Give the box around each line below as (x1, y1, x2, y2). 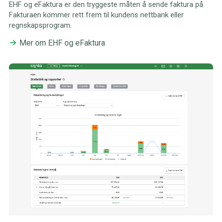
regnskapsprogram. (8, 20, 72, 30)
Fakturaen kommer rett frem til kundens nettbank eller (8, 10, 184, 19)
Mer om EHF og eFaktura (19, 38, 105, 48)
